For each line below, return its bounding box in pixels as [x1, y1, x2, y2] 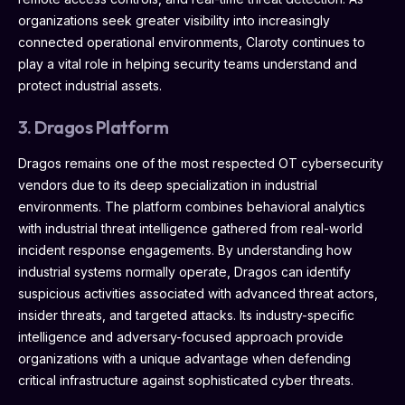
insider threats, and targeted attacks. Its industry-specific [18, 306, 354, 323]
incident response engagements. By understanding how [18, 241, 352, 258]
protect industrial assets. [18, 77, 162, 93]
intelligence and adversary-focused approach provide [18, 328, 344, 344]
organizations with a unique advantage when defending [18, 350, 351, 366]
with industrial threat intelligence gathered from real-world [18, 220, 363, 236]
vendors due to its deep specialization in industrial [18, 176, 317, 193]
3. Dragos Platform [18, 115, 169, 138]
